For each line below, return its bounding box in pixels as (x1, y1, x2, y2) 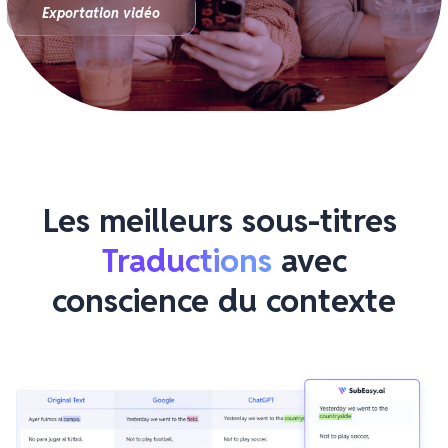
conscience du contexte (52, 280, 396, 322)
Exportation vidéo (42, 3, 161, 22)
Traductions (101, 240, 272, 282)
